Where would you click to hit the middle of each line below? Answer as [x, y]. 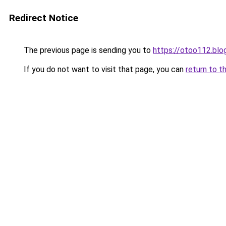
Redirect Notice [44, 18]
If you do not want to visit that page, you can [104, 69]
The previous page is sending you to [87, 50]
